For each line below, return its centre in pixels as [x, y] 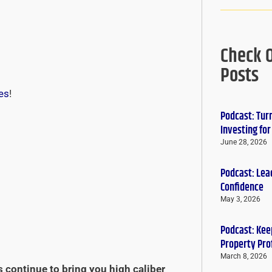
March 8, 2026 [244, 257]
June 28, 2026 [244, 142]
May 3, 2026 [240, 199]
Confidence [242, 188]
